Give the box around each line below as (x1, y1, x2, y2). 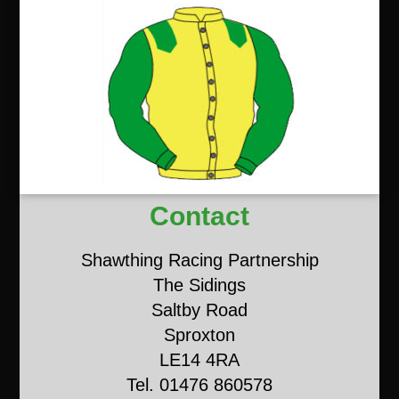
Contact (150, 200, 249, 231)
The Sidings (153, 274, 246, 295)
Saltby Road (151, 299, 248, 320)
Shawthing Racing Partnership (80, 249, 319, 270)
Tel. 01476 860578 (126, 374, 273, 395)
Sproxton (164, 324, 235, 345)
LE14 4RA (159, 349, 240, 370)
